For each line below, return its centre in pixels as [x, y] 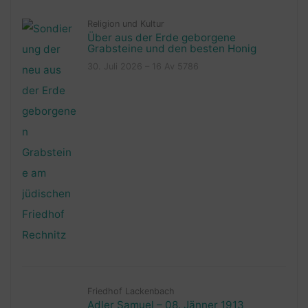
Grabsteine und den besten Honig [172, 48]
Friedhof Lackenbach [131, 291]
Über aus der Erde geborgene [161, 37]
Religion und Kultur [125, 23]
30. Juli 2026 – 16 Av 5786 [143, 66]
